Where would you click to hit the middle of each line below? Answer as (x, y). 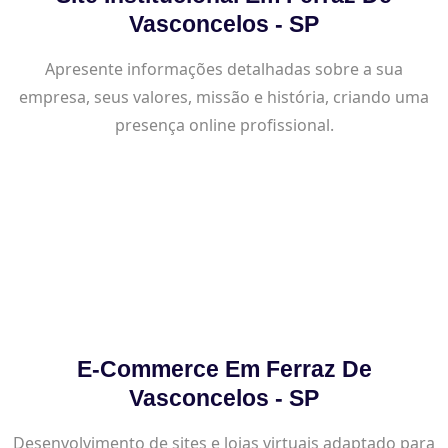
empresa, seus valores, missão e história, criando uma (224, 96)
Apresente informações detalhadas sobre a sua (224, 68)
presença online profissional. (224, 124)
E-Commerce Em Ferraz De (224, 368)
